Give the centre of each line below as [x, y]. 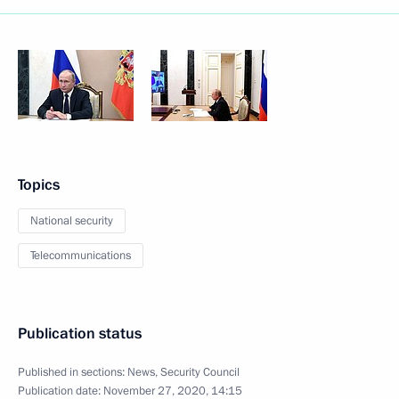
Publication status [80, 334]
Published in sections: [73, 372]
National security [72, 221]
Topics [39, 185]
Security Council [200, 372]
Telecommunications [81, 256]
